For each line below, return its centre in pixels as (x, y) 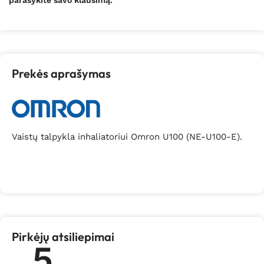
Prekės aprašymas (61, 73)
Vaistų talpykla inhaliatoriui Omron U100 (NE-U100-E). (127, 136)
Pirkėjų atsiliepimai (63, 236)
